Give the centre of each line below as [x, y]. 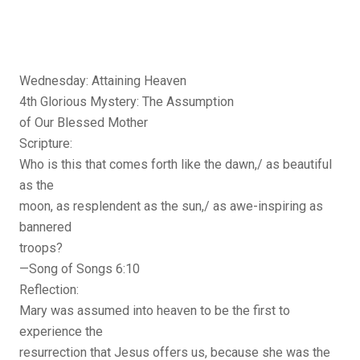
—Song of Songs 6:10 [80, 269]
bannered [45, 227]
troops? [41, 248]
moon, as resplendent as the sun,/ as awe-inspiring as [171, 207]
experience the [61, 332]
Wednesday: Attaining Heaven [103, 81]
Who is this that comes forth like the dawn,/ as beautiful [176, 165]
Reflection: [49, 290]
